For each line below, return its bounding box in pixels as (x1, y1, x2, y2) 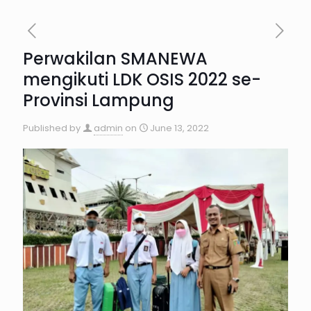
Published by (23, 121, 81, 135)
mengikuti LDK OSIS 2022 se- (23, 68, 261, 91)
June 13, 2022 (150, 121, 209, 135)
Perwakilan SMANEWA (23, 47, 208, 70)
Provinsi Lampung (23, 89, 174, 112)
